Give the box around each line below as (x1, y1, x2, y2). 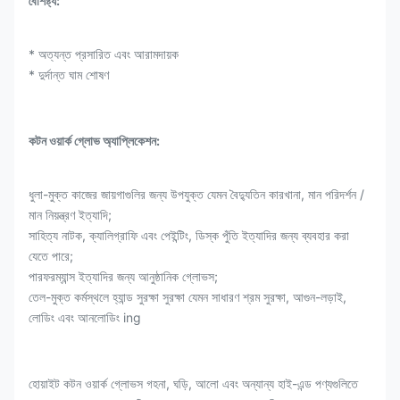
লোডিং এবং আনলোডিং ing (29, 310, 141, 325)
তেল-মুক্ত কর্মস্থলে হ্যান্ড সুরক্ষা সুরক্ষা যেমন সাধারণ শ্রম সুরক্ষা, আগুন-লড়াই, (29, 289, 346, 304)
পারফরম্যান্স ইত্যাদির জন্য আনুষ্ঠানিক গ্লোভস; (29, 269, 218, 284)
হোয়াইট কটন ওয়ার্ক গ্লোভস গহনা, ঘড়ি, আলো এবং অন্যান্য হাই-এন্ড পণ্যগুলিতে (29, 376, 358, 391)
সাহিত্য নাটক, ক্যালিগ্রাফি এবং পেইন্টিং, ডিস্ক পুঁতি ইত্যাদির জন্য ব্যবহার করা (29, 228, 349, 243)
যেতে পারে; (29, 248, 73, 263)
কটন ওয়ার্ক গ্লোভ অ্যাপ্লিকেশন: (29, 133, 160, 148)
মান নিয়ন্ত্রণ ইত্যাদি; (29, 207, 112, 222)
